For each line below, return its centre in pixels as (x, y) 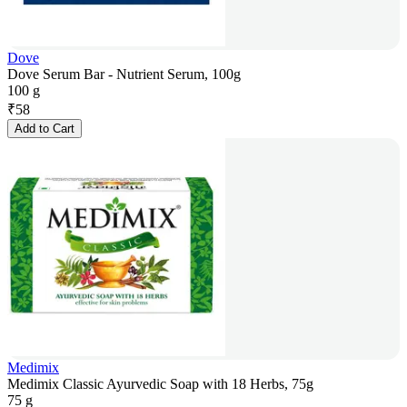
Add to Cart (45, 129)
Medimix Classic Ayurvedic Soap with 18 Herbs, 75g (160, 384)
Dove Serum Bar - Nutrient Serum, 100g (124, 74)
